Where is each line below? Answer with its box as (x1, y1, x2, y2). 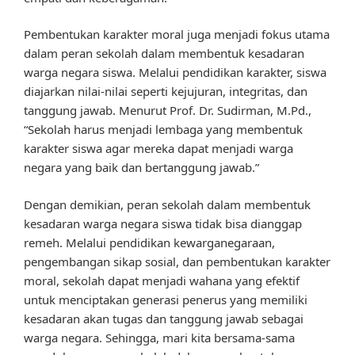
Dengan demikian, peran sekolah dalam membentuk (24, 196, 311, 212)
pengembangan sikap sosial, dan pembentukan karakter (24, 253, 330, 269)
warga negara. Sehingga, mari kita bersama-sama (24, 329, 295, 345)
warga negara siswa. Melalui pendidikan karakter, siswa (24, 64, 326, 81)
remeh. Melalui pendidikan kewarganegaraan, (24, 234, 275, 250)
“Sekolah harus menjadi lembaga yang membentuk (24, 121, 303, 138)
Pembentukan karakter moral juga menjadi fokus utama (24, 26, 330, 43)
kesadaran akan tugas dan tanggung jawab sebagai (24, 310, 303, 326)
